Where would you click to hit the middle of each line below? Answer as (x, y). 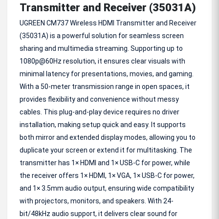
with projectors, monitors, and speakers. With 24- (97, 201)
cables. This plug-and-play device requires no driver (99, 112)
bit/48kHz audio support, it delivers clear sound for (99, 214)
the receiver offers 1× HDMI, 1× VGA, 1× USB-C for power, (107, 175)
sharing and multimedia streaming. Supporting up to (101, 48)
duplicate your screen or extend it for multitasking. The (106, 150)
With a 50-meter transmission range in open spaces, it (105, 87)
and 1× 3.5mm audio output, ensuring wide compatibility (107, 188)
